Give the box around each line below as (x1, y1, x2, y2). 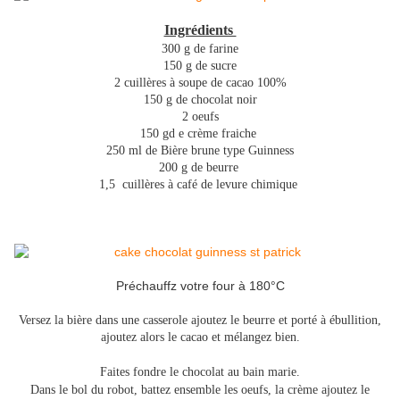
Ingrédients (163, 22, 237, 38)
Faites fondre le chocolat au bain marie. (100, 365, 300, 379)
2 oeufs (181, 110, 219, 124)
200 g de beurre (158, 161, 242, 175)
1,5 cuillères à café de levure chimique (99, 178, 301, 192)
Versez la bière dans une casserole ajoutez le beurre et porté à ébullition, (19, 313, 381, 328)
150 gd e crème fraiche (140, 127, 260, 141)
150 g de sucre (163, 59, 237, 73)
